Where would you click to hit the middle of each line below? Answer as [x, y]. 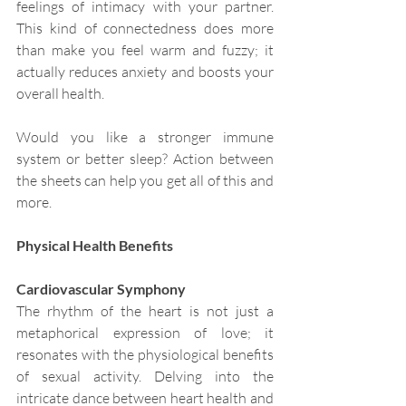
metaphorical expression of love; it [145, 333]
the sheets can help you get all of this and [145, 181]
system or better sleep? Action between [145, 159]
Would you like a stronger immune [145, 137]
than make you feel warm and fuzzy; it [145, 50]
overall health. [60, 94]
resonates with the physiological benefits [145, 355]
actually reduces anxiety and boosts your [145, 72]
